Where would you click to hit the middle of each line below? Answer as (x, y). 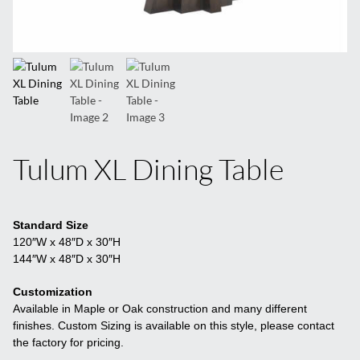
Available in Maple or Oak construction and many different (160, 309)
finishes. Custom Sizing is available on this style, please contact (174, 326)
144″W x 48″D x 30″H (67, 259)
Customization (53, 292)
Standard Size (51, 225)
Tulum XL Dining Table (149, 169)
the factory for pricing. (69, 343)
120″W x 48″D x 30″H (67, 242)
